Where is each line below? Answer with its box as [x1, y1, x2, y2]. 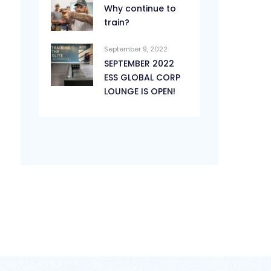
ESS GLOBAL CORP [104, 71, 181, 83]
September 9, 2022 [104, 44, 168, 54]
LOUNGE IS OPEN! [104, 85, 176, 97]
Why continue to [104, 2, 177, 15]
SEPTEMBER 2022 [104, 57, 175, 70]
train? [104, 16, 130, 28]
